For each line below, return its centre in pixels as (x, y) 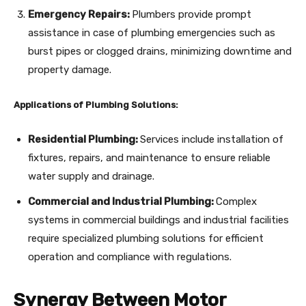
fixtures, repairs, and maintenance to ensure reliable (149, 157)
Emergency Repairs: (80, 14)
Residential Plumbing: (84, 139)
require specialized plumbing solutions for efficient (146, 238)
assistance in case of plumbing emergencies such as (152, 32)
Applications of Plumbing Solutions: (96, 105)
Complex (236, 201)
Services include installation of (212, 139)
